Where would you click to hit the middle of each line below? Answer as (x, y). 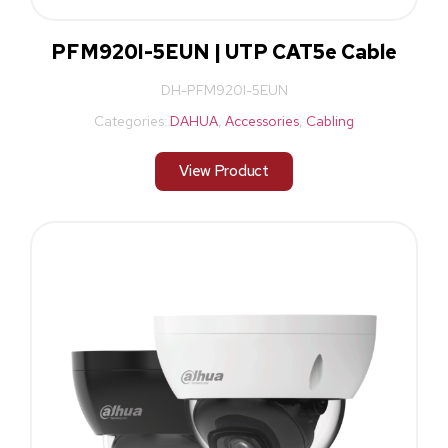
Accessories (262, 121)
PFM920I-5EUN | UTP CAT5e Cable (224, 52)
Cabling (330, 121)
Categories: (132, 121)
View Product (224, 171)
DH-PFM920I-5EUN (224, 90)
